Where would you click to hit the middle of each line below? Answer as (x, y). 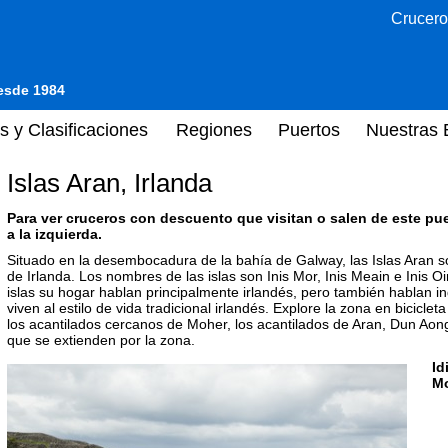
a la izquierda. (54, 233)
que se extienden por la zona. (101, 340)
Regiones (214, 129)
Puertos (309, 129)
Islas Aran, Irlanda (109, 183)
